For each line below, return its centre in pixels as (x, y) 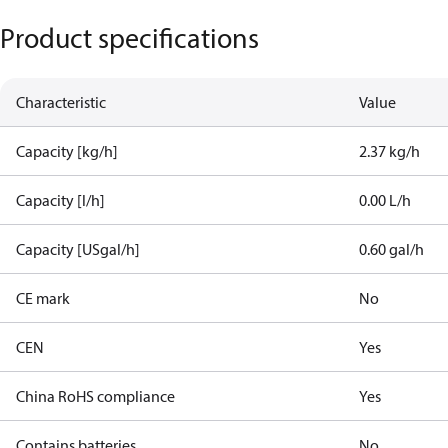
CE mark (43, 298)
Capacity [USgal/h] (78, 249)
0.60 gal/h (392, 249)
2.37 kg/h (390, 151)
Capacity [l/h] (60, 200)
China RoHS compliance (95, 396)
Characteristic (61, 102)
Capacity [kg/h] (67, 151)
